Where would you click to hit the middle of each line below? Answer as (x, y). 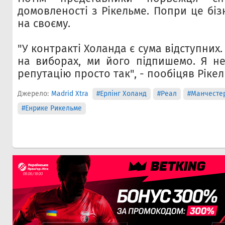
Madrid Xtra (70, 94)
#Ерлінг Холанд (121, 94)
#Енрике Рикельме (52, 108)
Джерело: (33, 94)
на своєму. (44, 24)
